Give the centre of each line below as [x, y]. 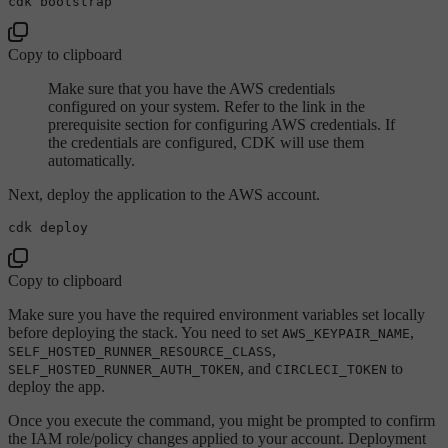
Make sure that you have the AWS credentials [191, 89]
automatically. [91, 161]
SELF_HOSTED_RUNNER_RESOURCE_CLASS [140, 352]
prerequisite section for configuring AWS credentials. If [221, 125]
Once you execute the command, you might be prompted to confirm [221, 421]
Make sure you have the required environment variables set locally [216, 315]
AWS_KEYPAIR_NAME [346, 334]
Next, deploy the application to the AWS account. [164, 195]
